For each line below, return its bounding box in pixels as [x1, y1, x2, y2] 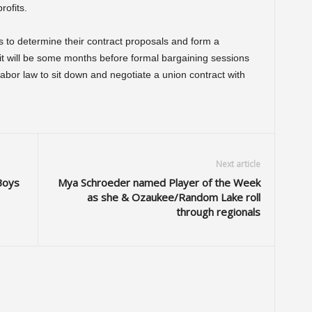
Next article [215, 157, 260, 170]
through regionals [175, 204, 260, 219]
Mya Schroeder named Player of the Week [57, 175, 260, 189]
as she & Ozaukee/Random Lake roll [86, 189, 260, 204]
